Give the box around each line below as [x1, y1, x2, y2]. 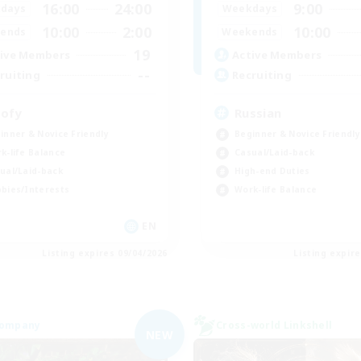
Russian [234, 104, 282, 121]
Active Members [232, 48, 322, 63]
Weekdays [222, 2, 278, 16]
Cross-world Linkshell [216, 318, 333, 332]
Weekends [222, 25, 278, 39]
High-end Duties [234, 164, 310, 176]
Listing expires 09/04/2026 [42, 247, 168, 259]
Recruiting [232, 68, 292, 83]
